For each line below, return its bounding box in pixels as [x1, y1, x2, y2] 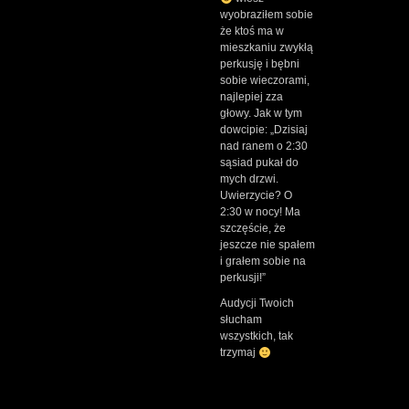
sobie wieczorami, [220, 74, 309, 88]
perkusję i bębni [220, 58, 299, 71]
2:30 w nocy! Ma [220, 205, 300, 219]
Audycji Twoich [220, 297, 294, 310]
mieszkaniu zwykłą [220, 41, 313, 55]
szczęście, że [220, 222, 286, 236]
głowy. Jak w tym [220, 107, 302, 121]
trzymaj [220, 346, 258, 360]
